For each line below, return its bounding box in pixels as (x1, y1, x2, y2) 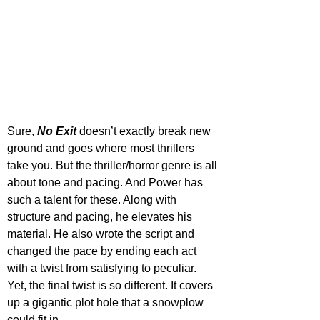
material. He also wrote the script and (7, 227, 197, 240)
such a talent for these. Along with (7, 193, 179, 206)
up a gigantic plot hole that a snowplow (7, 296, 206, 309)
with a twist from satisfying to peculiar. (7, 261, 199, 274)
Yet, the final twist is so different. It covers (7, 279, 216, 291)
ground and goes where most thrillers (7, 141, 197, 154)
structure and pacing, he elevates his (7, 210, 195, 223)
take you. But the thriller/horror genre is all (7, 159, 220, 171)
